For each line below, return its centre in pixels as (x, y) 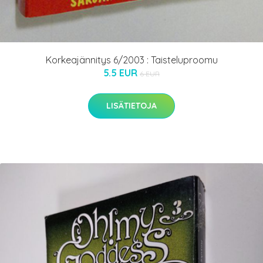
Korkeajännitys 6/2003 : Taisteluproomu (131, 60)
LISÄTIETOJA (131, 105)
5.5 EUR (122, 73)
